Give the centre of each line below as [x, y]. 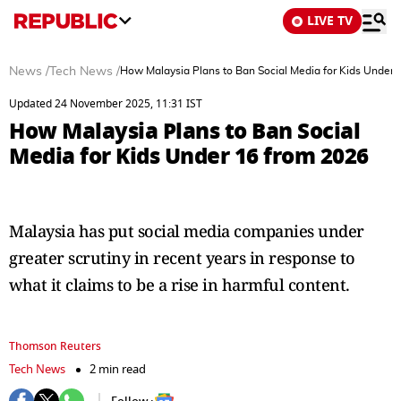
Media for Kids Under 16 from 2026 [189, 156]
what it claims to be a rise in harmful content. [179, 285]
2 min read [118, 369]
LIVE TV [330, 21]
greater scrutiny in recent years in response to [182, 258]
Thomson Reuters [55, 346]
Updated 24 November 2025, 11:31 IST [106, 104]
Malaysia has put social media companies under [187, 231]
